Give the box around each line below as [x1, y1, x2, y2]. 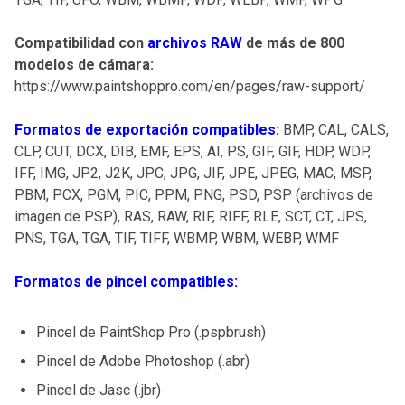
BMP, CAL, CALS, [279, 121, 389, 139]
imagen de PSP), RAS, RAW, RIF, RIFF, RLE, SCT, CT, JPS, [14, 208, 367, 226]
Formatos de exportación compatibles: [14, 121, 279, 139]
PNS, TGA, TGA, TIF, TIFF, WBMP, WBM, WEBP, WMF [14, 230, 339, 248]
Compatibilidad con [14, 34, 147, 52]
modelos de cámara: [14, 56, 154, 74]
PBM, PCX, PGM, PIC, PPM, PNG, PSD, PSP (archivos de [14, 186, 373, 204]
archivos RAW [147, 34, 242, 52]
